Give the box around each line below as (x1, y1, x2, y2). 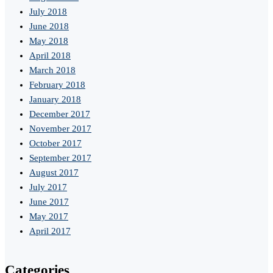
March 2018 (29, 65, 76, 76)
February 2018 (29, 80, 85, 90)
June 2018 (29, 21, 69, 32)
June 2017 (29, 197, 69, 207)
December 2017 (29, 109, 90, 119)
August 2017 (29, 168, 79, 178)
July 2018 (29, 7, 67, 17)
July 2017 (29, 182, 67, 193)
